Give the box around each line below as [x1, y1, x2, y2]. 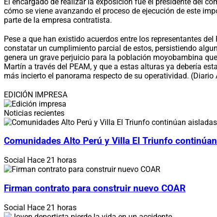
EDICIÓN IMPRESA [4, 90, 67, 99]
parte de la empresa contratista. [4, 15, 112, 25]
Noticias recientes [4, 108, 64, 118]
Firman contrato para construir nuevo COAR [4, 183, 186, 194]
